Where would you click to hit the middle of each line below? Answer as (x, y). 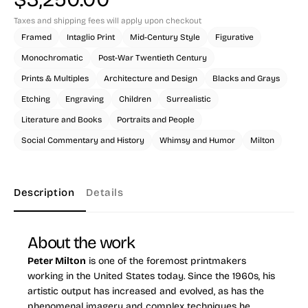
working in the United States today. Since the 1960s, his (151, 276)
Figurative (234, 37)
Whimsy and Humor (197, 140)
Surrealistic (189, 99)
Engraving (85, 99)
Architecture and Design (151, 78)
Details (105, 192)
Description (44, 192)
